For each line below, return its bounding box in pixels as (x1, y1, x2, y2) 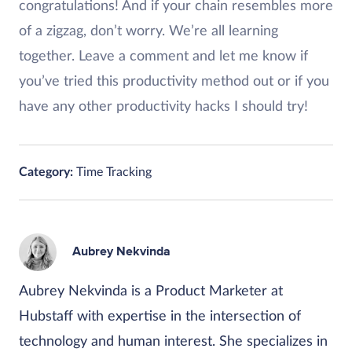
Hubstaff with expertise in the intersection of (19, 310, 301, 324)
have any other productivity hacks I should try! (19, 100, 308, 114)
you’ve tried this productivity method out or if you (19, 75, 329, 89)
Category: (19, 166, 73, 178)
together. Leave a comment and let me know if (19, 49, 308, 64)
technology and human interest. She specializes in (19, 335, 328, 349)
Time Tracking (76, 166, 152, 178)
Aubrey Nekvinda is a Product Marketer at (19, 284, 283, 299)
